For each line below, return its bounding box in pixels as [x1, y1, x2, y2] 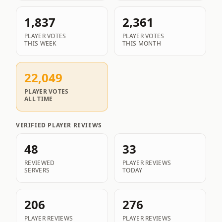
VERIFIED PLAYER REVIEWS [16, 121, 102, 129]
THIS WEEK [24, 40, 56, 48]
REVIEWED [24, 159, 55, 167]
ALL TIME [24, 95, 53, 103]
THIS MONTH [122, 40, 161, 48]
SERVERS [24, 166, 50, 174]
